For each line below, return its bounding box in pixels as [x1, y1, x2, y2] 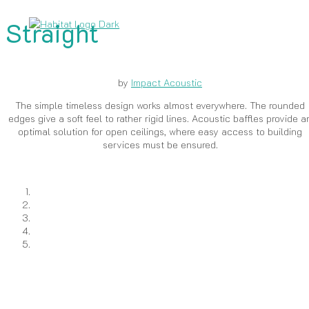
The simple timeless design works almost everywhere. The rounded [15, 98, 305, 112]
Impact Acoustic [131, 75, 202, 89]
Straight [6, 17, 99, 50]
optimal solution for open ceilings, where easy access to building [18, 124, 302, 138]
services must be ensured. [102, 137, 218, 151]
